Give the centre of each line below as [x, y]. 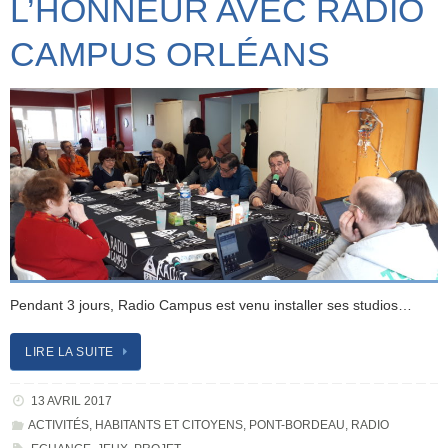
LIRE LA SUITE [69, 352]
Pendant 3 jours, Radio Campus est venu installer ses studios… [211, 305]
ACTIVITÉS [58, 425]
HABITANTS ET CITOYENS [168, 425]
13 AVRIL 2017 [71, 401]
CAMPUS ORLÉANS [170, 53]
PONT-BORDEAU [296, 425]
